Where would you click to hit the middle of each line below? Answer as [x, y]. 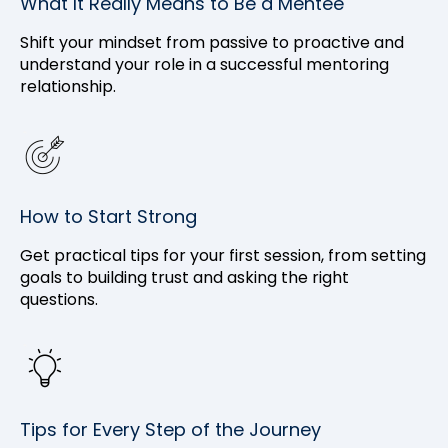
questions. [59, 300]
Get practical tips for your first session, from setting [223, 256]
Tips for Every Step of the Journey [170, 430]
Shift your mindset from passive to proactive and [212, 43]
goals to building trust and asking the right [184, 278]
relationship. [68, 87]
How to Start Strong [108, 217]
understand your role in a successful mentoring [204, 65]
